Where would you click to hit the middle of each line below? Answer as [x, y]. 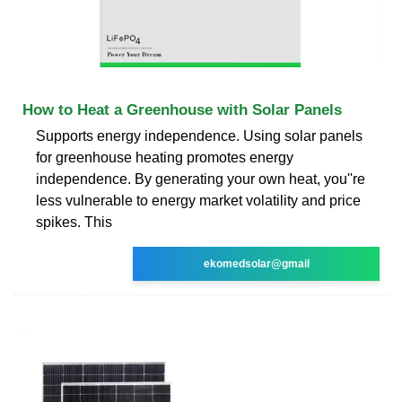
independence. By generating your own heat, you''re [201, 179]
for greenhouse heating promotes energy [165, 157]
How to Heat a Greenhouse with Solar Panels [182, 109]
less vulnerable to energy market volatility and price [198, 200]
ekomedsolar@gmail [256, 263]
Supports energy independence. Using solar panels [199, 135]
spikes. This [74, 222]
